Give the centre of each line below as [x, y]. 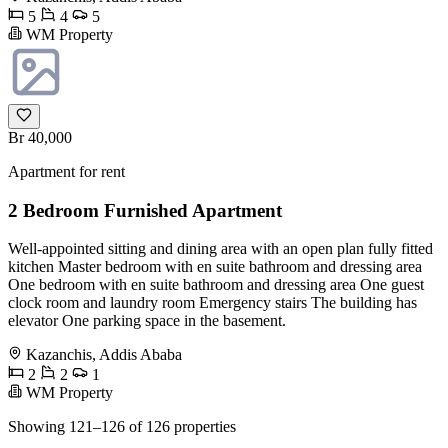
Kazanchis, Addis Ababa [104, 355]
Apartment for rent [66, 171]
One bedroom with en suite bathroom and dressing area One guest [216, 285]
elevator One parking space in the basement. [147, 321]
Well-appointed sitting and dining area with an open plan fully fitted [220, 249]
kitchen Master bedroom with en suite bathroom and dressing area [215, 267]
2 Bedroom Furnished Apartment [145, 210]
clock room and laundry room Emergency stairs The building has [212, 303]
